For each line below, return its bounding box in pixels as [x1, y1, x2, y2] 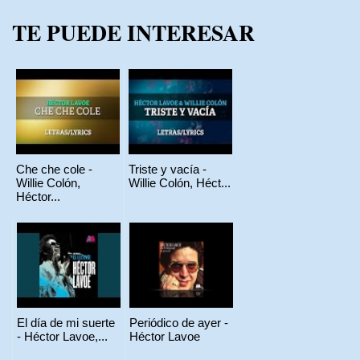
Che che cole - [16, 162, 92, 176]
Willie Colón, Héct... [129, 175, 231, 190]
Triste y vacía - [129, 162, 207, 176]
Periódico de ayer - [129, 315, 228, 329]
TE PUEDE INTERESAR [12, 16, 255, 48]
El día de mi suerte [17, 315, 115, 329]
